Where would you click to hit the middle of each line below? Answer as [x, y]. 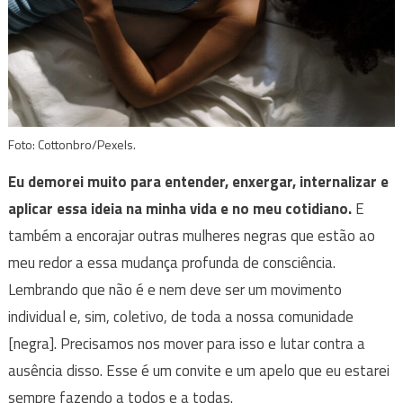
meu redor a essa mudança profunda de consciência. [171, 262]
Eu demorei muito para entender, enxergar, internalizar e [198, 181]
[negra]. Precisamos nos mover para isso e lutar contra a [186, 343]
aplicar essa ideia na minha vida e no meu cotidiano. [179, 208]
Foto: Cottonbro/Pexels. [72, 144]
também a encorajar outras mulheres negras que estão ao [191, 235]
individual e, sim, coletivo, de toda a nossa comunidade [180, 316]
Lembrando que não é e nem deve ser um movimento [175, 289]
